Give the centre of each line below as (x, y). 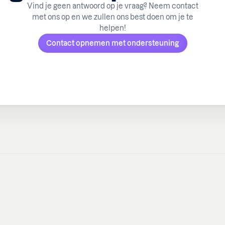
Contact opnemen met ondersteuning (113, 43)
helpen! (113, 28)
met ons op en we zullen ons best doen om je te (113, 17)
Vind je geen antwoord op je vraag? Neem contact (113, 6)
